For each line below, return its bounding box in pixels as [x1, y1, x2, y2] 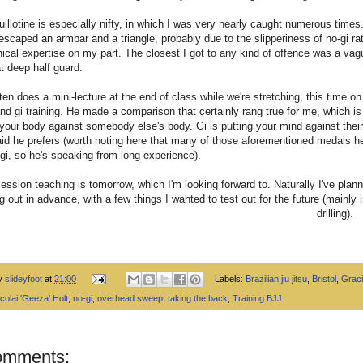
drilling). [317, 207, 353, 220]
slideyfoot [5, 273, 42, 284]
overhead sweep [97, 293, 163, 304]
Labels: [214, 273, 246, 284]
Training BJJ [233, 293, 282, 304]
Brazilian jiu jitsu [245, 273, 307, 284]
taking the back [168, 293, 228, 304]
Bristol [311, 273, 336, 284]
